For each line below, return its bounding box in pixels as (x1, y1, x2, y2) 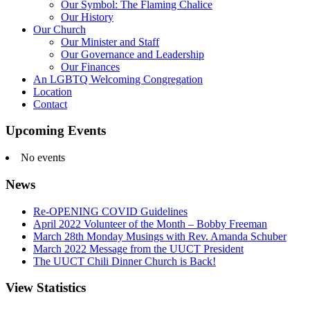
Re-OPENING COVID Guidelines (33, 205, 188, 217)
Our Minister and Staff (61, 35, 159, 48)
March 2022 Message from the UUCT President (33, 242, 244, 255)
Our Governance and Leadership (61, 48, 204, 60)
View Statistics (6, 280, 86, 295)
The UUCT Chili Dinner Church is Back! (33, 255, 216, 267)
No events (21, 152, 65, 164)
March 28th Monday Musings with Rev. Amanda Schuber (33, 230, 286, 242)
